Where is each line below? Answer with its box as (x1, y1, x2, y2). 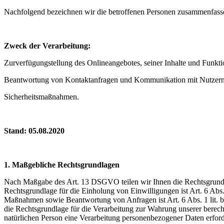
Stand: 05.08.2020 (4, 126, 64, 135)
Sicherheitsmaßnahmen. (4, 92, 79, 101)
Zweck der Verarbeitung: (4, 41, 90, 50)
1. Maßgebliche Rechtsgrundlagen (4, 160, 119, 169)
